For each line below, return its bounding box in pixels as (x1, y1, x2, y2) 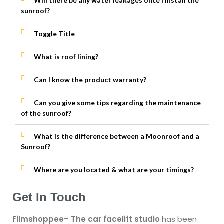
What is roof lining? (34, 52, 98, 61)
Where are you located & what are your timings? (34, 165, 194, 174)
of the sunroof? (21, 108, 71, 117)
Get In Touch (12, 190, 86, 204)
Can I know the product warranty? (34, 75, 146, 84)
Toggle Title (34, 29, 75, 38)
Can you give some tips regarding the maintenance (34, 98, 201, 107)
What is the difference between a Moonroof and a (34, 131, 199, 140)
